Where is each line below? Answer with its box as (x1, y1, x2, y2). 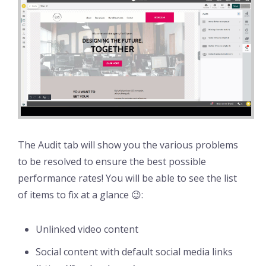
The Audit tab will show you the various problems (18, 138, 238, 152)
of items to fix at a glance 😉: (18, 188, 143, 202)
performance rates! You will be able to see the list (18, 172, 237, 185)
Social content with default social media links (36, 245, 233, 259)
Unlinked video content (36, 223, 138, 236)
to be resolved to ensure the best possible (18, 155, 206, 169)
